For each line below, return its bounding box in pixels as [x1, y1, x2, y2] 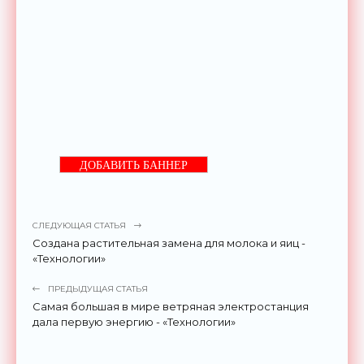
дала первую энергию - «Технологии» [32, 314, 236, 328]
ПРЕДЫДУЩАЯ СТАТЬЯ [48, 283, 148, 294]
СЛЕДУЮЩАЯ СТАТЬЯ [32, 219, 126, 231]
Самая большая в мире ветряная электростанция [32, 299, 309, 313]
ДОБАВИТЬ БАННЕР [80, 158, 188, 171]
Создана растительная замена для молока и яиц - [32, 236, 305, 249]
